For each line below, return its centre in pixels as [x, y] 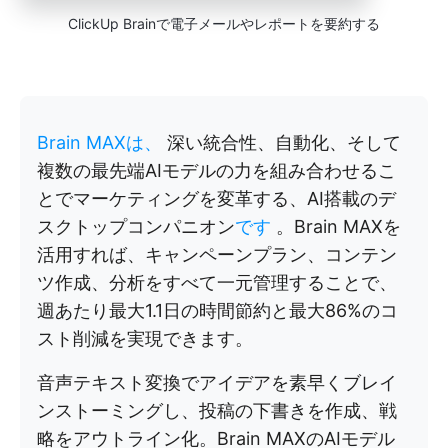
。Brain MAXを [338, 226]
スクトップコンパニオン [136, 226]
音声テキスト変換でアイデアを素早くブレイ [217, 382]
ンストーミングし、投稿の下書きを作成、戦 [217, 410]
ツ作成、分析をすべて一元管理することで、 [217, 282]
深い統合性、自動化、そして [284, 142]
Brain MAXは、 [102, 142]
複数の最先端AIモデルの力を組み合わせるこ [216, 170]
